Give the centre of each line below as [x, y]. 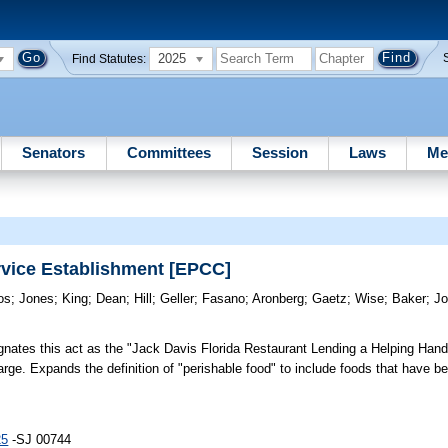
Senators [54, 152]
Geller [177, 299]
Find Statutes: [109, 58]
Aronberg [278, 299]
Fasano [224, 299]
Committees [168, 152]
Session [279, 152]
